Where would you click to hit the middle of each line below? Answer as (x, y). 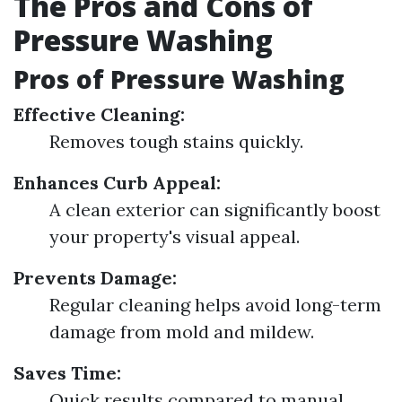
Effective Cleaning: (99, 114)
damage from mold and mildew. (182, 332)
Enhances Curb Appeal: (117, 183)
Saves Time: (67, 373)
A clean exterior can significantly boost (215, 210)
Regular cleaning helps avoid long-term (215, 305)
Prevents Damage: (95, 278)
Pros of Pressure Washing (179, 79)
